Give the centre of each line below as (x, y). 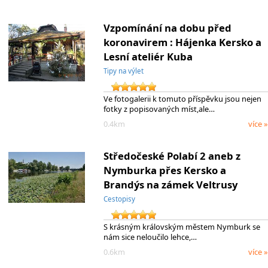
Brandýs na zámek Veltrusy (170, 184)
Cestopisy (119, 199)
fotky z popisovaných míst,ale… (159, 109)
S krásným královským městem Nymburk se (182, 227)
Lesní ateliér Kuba (148, 56)
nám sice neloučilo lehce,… (150, 237)
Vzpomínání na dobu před (167, 28)
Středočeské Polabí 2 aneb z (172, 156)
